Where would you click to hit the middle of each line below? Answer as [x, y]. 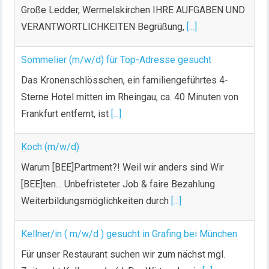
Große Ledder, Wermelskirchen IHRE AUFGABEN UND [133, 10]
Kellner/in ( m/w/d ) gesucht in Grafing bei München [129, 234]
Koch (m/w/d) [50, 147]
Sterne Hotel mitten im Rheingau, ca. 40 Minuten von [130, 97]
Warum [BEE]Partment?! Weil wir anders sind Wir [123, 168]
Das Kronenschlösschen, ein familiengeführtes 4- [125, 80]
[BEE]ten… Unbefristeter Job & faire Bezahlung [118, 184]
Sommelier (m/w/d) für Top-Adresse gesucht [116, 60]
